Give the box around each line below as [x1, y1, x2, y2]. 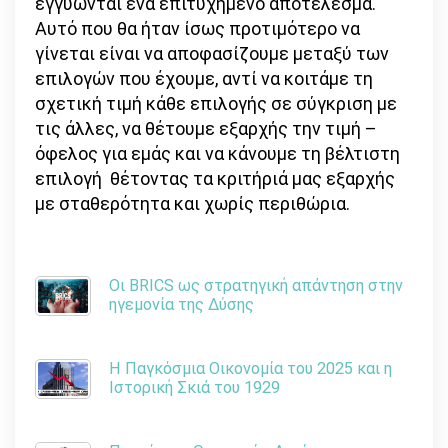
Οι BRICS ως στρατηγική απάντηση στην [109, 276, 403, 296]
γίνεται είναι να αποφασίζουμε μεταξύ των [35, 43, 389, 65]
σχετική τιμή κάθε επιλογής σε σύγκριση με [35, 93, 397, 115]
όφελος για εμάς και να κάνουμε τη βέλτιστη [35, 143, 400, 165]
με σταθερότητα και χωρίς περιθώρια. [35, 193, 350, 215]
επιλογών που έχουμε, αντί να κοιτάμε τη [35, 68, 373, 90]
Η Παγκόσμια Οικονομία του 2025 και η [109, 359, 392, 379]
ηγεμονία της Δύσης [109, 295, 254, 315]
